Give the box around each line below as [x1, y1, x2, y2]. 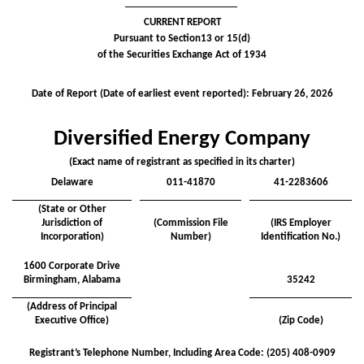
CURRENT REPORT [143, 16, 221, 28]
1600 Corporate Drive [24, 260, 120, 271]
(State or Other [37, 203, 106, 214]
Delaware [50, 176, 93, 188]
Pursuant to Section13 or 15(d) [114, 32, 250, 44]
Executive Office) [35, 314, 109, 326]
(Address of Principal [27, 301, 117, 312]
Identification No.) [261, 231, 340, 242]
